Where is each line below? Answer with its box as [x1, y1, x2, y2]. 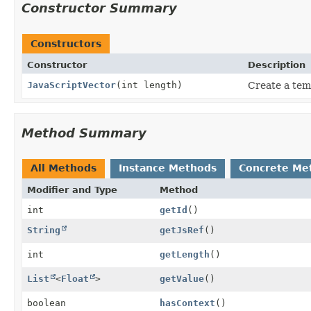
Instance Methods [119, 162, 217, 174]
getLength [159, 249, 210, 260]
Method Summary [22, 125, 146, 140]
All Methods [31, 162, 96, 174]
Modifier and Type [27, 184, 117, 195]
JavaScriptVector [27, 79, 116, 90]
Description [248, 59, 305, 70]
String [27, 224, 60, 235]
